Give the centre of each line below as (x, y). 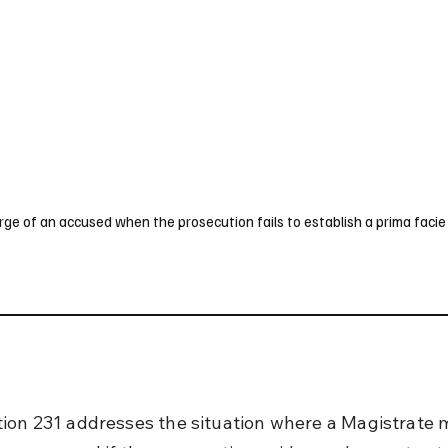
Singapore (356, 30)
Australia (209, 30)
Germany (134, 30)
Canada (280, 30)
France (65, 30)
